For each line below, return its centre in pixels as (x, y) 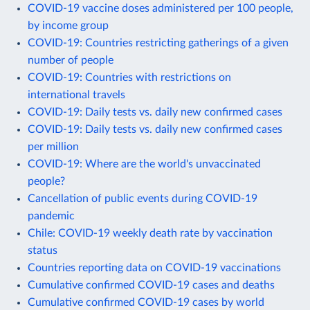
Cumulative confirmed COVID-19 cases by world (146, 302)
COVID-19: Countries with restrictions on (129, 77)
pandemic (51, 216)
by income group (68, 25)
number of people (71, 60)
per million (53, 146)
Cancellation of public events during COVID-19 (143, 198)
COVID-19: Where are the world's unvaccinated (144, 164)
